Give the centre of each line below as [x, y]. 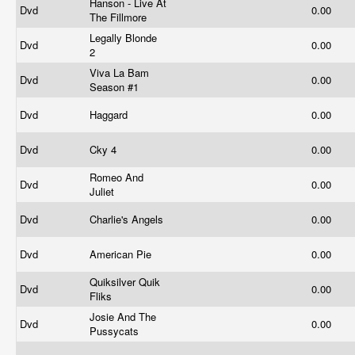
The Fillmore [120, 17]
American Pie [122, 254]
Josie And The [123, 317]
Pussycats [116, 331]
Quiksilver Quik [125, 282]
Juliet [103, 191]
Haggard [110, 115]
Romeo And [116, 177]
